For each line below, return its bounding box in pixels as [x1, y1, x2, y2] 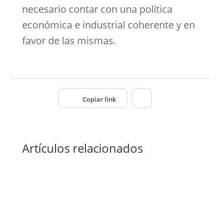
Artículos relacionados [22, 140, 143, 156]
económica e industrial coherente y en [22, 18, 195, 31]
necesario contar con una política [22, 2, 172, 16]
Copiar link [82, 94, 116, 104]
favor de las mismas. [22, 34, 116, 47]
